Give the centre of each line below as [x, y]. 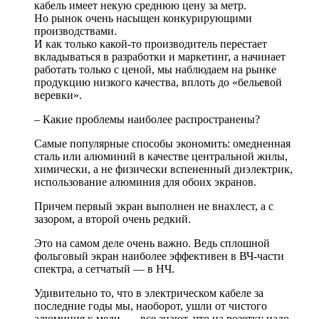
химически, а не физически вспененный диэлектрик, [163, 169]
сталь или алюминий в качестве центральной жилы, [161, 157]
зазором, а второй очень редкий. [113, 219]
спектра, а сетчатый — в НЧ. [104, 269]
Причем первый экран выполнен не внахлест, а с [154, 206]
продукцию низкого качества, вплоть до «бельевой [158, 83]
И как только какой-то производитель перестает [151, 44]
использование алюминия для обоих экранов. [145, 182]
